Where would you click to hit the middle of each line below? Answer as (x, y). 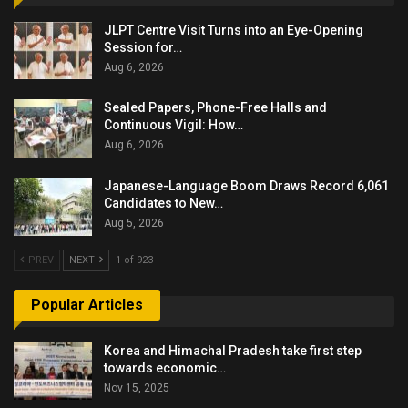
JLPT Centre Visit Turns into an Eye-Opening (234, 30)
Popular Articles (87, 305)
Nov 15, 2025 (137, 388)
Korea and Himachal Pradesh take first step (233, 350)
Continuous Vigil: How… (173, 125)
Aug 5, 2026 (134, 223)
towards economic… (165, 367)
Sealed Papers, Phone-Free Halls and (215, 108)
